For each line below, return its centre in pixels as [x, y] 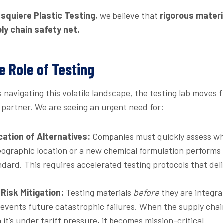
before [146, 192]
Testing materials [99, 192]
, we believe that [127, 15]
